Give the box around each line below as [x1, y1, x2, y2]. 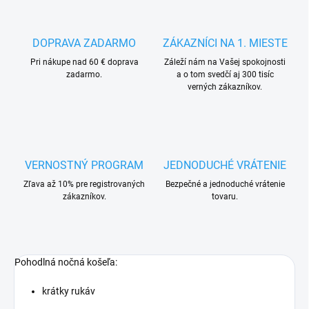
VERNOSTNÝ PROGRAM [25, 159, 143, 172]
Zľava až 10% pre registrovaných [23, 179, 145, 190]
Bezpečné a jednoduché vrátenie [165, 179, 285, 190]
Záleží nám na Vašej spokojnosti [164, 57, 286, 68]
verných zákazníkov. [188, 82, 262, 92]
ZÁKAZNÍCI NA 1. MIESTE [162, 37, 288, 50]
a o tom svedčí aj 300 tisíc [176, 70, 274, 80]
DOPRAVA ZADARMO [32, 37, 136, 50]
